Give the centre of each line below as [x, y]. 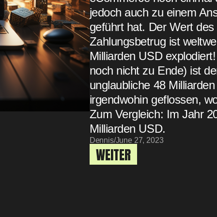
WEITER [113, 155]
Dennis [101, 140]
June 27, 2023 [139, 140]
